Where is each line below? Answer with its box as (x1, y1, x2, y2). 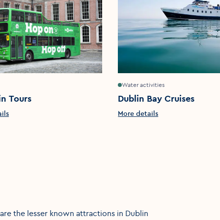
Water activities (122, 81, 165, 89)
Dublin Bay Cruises (118, 93, 195, 105)
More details (118, 109, 159, 118)
